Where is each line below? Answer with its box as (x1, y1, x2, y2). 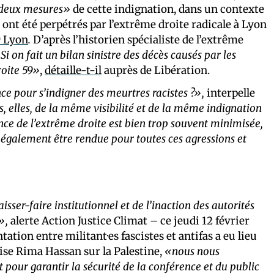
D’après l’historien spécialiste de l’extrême (31, 32, 243, 46)
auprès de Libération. (102, 63, 210, 77)
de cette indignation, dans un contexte (70, 2, 264, 16)
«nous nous (165, 244, 220, 258)
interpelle (204, 86, 255, 100)
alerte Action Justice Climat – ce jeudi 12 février (8, 213, 250, 228)
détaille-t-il (45, 63, 102, 77)
